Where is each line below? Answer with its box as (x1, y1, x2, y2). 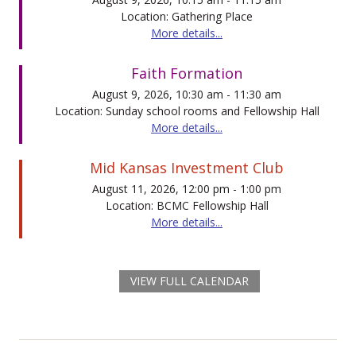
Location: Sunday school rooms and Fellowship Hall (54, 103, 319, 118)
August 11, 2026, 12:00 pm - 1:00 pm (92, 180, 281, 196)
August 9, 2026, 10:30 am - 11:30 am (92, 86, 281, 102)
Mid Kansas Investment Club (90, 157, 284, 177)
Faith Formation (131, 63, 242, 83)
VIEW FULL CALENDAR (130, 273, 249, 288)
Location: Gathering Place (121, 8, 253, 24)
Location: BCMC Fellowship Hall (105, 197, 269, 213)
